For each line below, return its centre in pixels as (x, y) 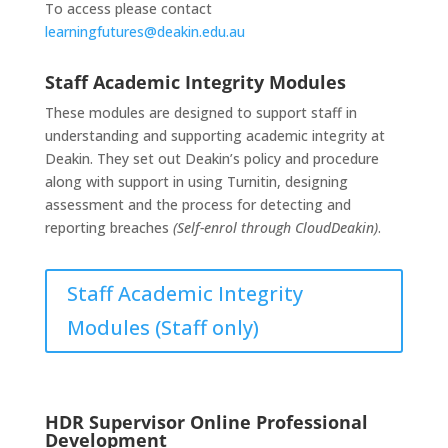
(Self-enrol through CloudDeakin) (275, 227)
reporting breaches (108, 227)
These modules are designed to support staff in (200, 112)
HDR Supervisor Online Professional (206, 422)
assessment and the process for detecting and (197, 204)
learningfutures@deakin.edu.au (144, 31)
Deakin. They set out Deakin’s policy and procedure (211, 158)
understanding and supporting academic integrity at (214, 135)
